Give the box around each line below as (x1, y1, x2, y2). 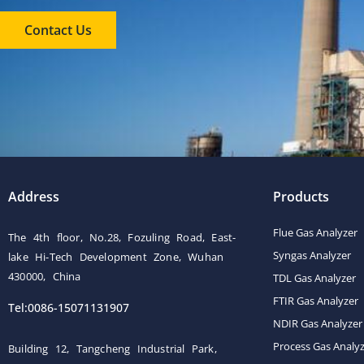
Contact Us (24, 21, 92, 39)
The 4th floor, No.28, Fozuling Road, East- (8, 230, 236, 245)
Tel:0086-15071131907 (8, 300, 129, 315)
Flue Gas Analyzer (273, 225, 357, 240)
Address (8, 188, 59, 206)
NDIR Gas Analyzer (273, 316, 362, 331)
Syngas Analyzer (273, 248, 351, 262)
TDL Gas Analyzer (273, 271, 356, 285)
